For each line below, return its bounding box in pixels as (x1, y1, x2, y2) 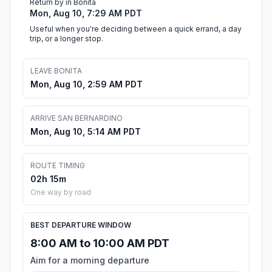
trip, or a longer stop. (30, 34, 103, 44)
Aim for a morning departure (30, 255, 149, 266)
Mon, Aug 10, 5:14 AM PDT (30, 126, 141, 137)
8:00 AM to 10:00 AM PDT (30, 237, 169, 250)
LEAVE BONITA (30, 66, 82, 76)
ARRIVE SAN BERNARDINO (30, 114, 123, 123)
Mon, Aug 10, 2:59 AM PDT (30, 79, 143, 90)
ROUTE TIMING (30, 161, 85, 171)
